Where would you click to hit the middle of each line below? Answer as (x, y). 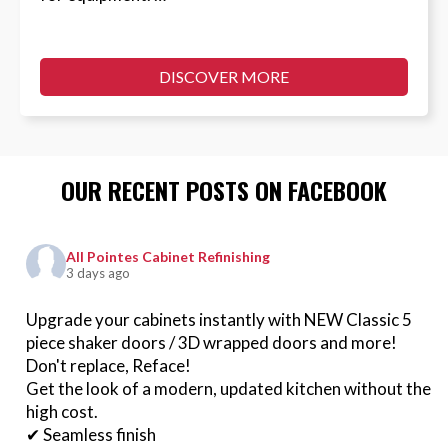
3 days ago (98, 273)
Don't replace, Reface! (109, 365)
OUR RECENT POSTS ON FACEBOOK (224, 189)
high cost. (62, 411)
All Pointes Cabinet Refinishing (170, 257)
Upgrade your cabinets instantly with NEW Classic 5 (219, 319)
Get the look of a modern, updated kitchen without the (229, 388)
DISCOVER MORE (224, 76)
